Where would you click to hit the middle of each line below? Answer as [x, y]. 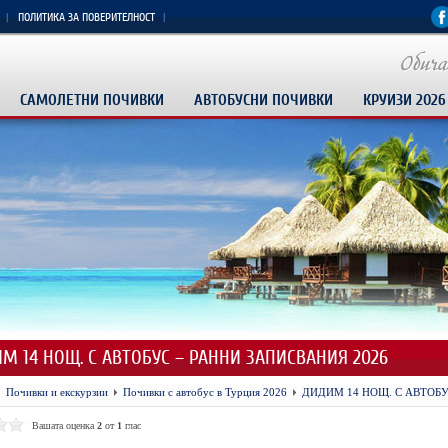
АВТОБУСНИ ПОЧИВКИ [263, 100]
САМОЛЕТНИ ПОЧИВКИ [91, 100]
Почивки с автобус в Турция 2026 [204, 392]
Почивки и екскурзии [56, 392]
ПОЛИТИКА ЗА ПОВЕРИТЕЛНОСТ [86, 17]
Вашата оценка [64, 425]
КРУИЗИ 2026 [404, 100]
